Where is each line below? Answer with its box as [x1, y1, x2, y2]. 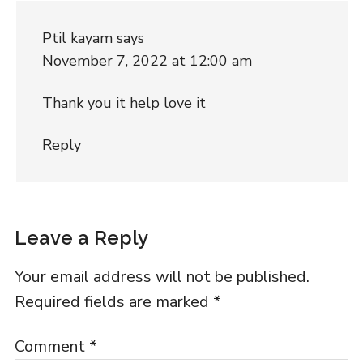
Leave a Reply [14, 225, 148, 250]
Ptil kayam [41, 28, 113, 48]
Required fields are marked [14, 290, 213, 313]
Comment [14, 335, 89, 357]
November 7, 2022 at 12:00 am [41, 50, 252, 70]
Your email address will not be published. [14, 265, 310, 288]
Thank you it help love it [41, 92, 206, 113]
